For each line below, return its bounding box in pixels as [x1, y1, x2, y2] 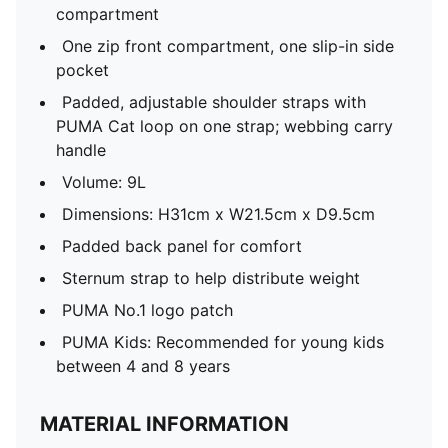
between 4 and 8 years [56, 356, 230, 376]
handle [56, 140, 106, 160]
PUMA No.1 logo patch [62, 300, 233, 320]
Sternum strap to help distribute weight [62, 268, 360, 288]
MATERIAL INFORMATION [40, 412, 289, 436]
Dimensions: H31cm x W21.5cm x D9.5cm [62, 204, 375, 224]
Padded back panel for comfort [62, 236, 302, 256]
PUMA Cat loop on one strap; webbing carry [56, 116, 393, 136]
